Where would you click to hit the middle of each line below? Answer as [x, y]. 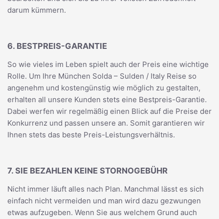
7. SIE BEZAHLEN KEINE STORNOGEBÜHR [88, 170]
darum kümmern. [37, 10]
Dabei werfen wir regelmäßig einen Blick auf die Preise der [109, 111]
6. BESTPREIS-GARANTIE [57, 46]
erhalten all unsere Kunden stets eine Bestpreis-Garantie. [107, 99]
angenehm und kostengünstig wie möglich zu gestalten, [104, 88]
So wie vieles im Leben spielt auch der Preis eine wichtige [108, 64]
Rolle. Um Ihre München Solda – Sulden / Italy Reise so [102, 76]
